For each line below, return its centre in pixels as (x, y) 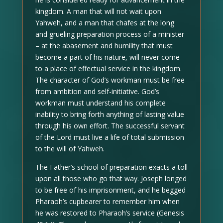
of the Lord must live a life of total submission (110, 137)
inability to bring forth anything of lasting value (110, 114)
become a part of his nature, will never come (107, 57)
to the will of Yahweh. (70, 148)
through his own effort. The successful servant (110, 125)
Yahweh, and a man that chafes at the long (105, 22)
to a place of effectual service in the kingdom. (108, 68)
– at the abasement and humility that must (104, 45)
